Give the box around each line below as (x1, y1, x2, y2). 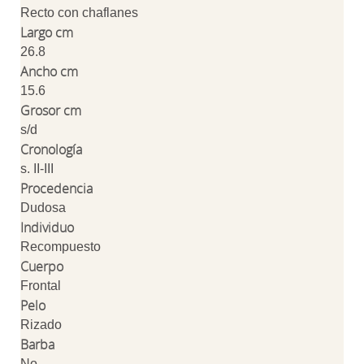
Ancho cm (20, 63, 78, 80)
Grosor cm (20, 102, 81, 119)
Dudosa (20, 201, 66, 214)
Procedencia (20, 180, 93, 197)
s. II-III (20, 162, 54, 175)
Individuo (20, 219, 74, 236)
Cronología (20, 141, 82, 158)
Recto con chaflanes (20, 6, 138, 19)
